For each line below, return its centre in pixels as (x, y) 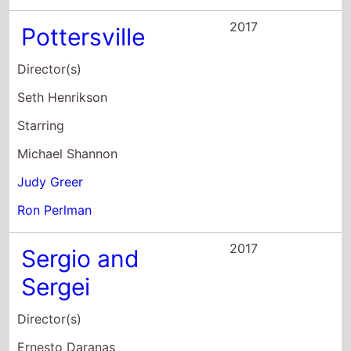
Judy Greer (51, 181)
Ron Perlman (55, 210)
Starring (41, 125)
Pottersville (83, 36)
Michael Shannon (68, 153)
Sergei (56, 286)
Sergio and (81, 258)
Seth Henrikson (63, 97)
